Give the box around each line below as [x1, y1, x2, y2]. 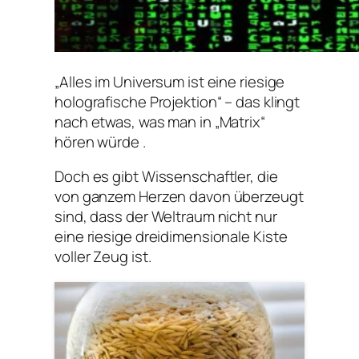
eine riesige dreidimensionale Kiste [54, 226, 288, 248]
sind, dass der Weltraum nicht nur [54, 206, 277, 228]
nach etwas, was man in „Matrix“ [54, 111, 265, 132]
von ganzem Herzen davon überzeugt [54, 186, 304, 208]
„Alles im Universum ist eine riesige [54, 71, 285, 92]
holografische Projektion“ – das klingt [54, 91, 301, 112]
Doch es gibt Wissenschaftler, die [54, 166, 278, 188]
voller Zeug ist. [54, 246, 151, 268]
